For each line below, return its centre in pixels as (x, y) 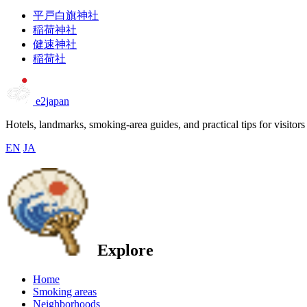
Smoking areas (65, 291)
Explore (123, 250)
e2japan (52, 101)
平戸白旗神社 (66, 16)
